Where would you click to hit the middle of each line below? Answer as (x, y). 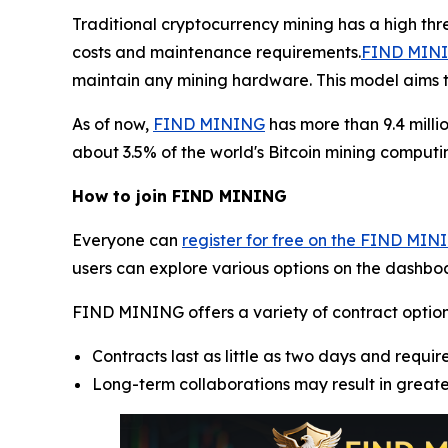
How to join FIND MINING (179, 196)
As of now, (112, 124)
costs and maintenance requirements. (216, 52)
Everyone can (127, 240)
